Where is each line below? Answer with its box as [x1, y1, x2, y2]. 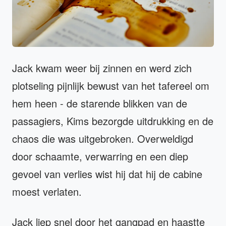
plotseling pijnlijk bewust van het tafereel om [12, 78, 209, 93]
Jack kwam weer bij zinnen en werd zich [12, 60, 192, 75]
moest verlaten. [12, 184, 82, 199]
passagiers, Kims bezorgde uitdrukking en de [12, 113, 213, 128]
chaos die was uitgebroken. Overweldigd [12, 131, 193, 146]
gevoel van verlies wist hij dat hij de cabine [12, 166, 202, 181]
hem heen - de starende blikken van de [12, 95, 187, 110]
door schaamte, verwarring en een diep [12, 148, 188, 163]
